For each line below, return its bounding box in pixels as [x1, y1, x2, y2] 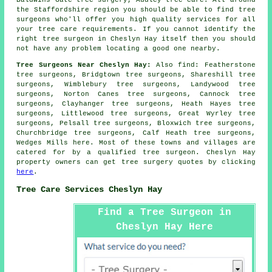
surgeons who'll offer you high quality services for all [16, 15, 256, 23]
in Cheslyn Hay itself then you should [93, 35, 256, 42]
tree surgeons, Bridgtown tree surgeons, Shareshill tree [16, 70, 256, 78]
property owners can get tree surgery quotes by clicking [16, 158, 256, 166]
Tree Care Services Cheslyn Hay [16, 185, 163, 195]
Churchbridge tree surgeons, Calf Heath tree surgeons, [16, 129, 256, 137]
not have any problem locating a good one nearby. [16, 44, 221, 52]
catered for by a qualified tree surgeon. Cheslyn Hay [16, 148, 256, 156]
